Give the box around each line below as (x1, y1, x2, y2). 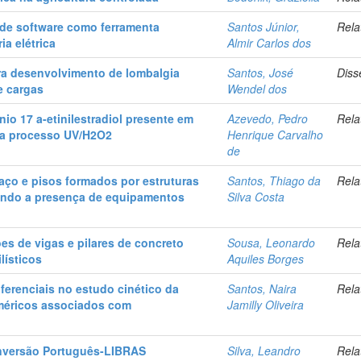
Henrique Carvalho (227, 127, 324, 143)
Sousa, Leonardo (227, 234, 316, 251)
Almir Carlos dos (227, 35, 312, 52)
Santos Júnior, (227, 19, 301, 35)
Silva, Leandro (227, 342, 301, 359)
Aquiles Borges (227, 251, 305, 268)
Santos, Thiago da (227, 172, 322, 189)
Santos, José (227, 64, 294, 81)
